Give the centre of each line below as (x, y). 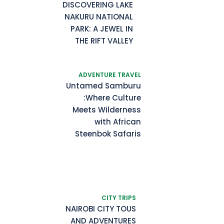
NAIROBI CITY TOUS (101, 209)
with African (118, 122)
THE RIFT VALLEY (104, 41)
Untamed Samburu (103, 86)
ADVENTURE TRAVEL (110, 75)
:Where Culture (112, 98)
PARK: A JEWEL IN (102, 29)
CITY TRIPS (119, 198)
